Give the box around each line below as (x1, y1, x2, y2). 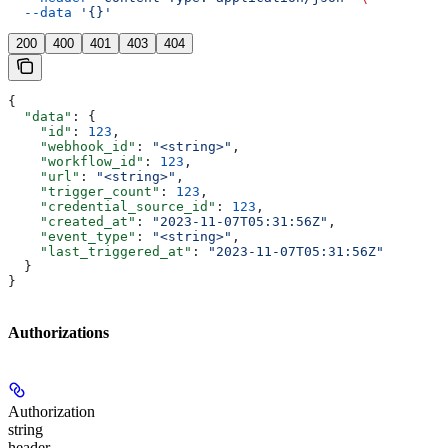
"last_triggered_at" (8, 244, 192, 260)
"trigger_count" (8, 184, 160, 200)
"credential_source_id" (8, 199, 216, 215)
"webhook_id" (8, 139, 136, 155)
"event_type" (8, 229, 136, 245)
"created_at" (8, 214, 136, 230)
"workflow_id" (8, 154, 144, 170)
